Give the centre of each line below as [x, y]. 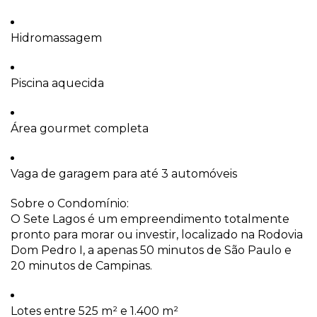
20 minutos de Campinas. [81, 265]
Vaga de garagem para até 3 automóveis [124, 173]
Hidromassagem [56, 38]
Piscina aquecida [57, 83]
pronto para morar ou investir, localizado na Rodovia [157, 234]
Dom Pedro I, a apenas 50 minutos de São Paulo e [151, 250]
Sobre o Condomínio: [70, 203]
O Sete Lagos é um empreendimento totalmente [150, 219]
